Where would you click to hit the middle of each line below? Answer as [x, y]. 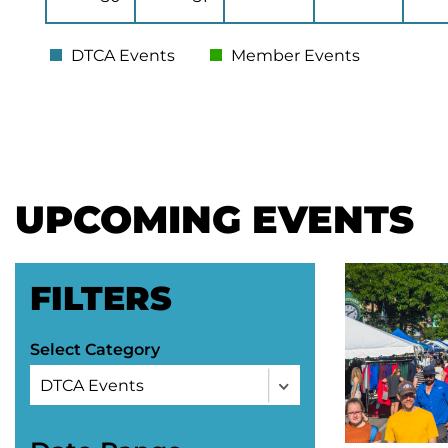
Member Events [293, 55]
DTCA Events [121, 55]
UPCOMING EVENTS [214, 219]
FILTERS [101, 298]
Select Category [95, 349]
